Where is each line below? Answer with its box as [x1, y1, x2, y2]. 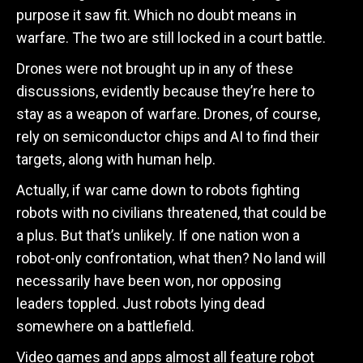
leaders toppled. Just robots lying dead [16, 295, 265, 312]
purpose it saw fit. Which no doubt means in [16, 6, 297, 23]
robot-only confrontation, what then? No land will [16, 250, 326, 267]
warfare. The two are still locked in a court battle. [16, 29, 326, 46]
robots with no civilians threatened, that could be [16, 204, 327, 221]
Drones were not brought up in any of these [16, 60, 293, 77]
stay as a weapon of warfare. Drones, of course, [16, 105, 320, 122]
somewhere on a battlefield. [16, 318, 194, 335]
